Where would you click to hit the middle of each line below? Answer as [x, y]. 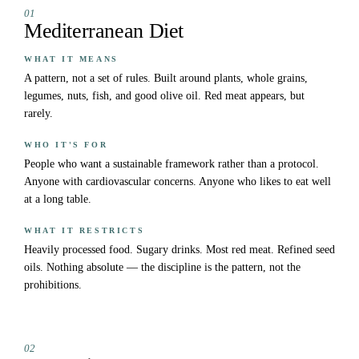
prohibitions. [53, 285]
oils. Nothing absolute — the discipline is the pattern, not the [162, 268]
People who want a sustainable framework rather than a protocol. [171, 164]
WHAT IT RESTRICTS [85, 231]
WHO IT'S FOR [66, 145]
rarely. [38, 114]
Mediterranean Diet [104, 31]
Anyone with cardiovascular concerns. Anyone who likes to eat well [177, 182]
